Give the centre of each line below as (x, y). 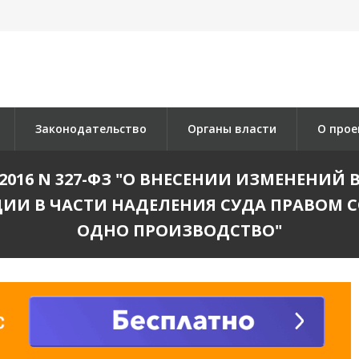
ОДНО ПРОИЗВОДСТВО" (179, 230)
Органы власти (232, 129)
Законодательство (91, 129)
